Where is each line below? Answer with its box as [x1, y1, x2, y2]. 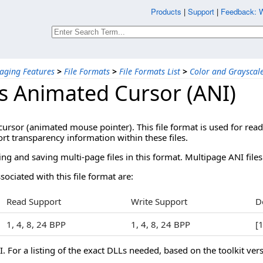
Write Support [131, 195, 187, 208]
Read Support [6, 195, 61, 208]
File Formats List [119, 66, 180, 77]
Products [151, 6, 181, 17]
